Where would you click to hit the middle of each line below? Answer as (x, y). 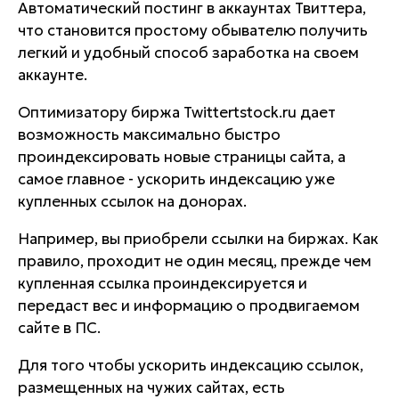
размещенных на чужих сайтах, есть (151, 387)
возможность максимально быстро (149, 134)
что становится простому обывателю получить (193, 30)
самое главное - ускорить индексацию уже (176, 179)
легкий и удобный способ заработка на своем (188, 53)
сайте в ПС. (59, 328)
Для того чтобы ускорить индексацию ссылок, (191, 365)
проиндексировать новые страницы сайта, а (182, 157)
